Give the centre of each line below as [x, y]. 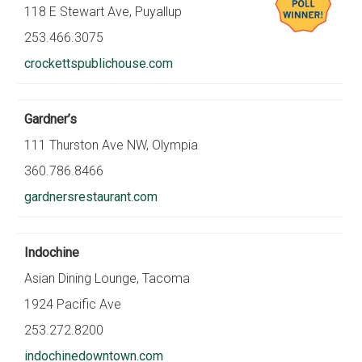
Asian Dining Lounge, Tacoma [107, 278]
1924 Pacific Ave [73, 304]
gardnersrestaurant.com [91, 197]
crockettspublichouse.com [99, 63]
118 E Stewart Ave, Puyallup [103, 12]
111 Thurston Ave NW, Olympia [112, 145]
